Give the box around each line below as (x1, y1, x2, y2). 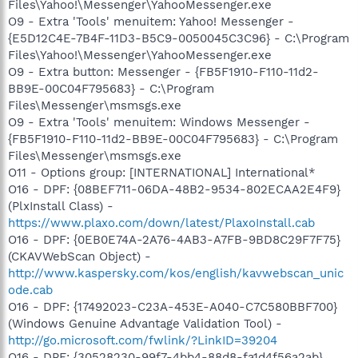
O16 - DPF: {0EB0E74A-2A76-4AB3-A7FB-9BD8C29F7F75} (8, 232, 340, 247)
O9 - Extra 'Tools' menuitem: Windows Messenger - (8, 114, 310, 129)
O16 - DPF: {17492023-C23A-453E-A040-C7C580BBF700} (8, 299, 337, 314)
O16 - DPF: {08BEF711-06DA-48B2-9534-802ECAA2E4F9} (8, 181, 340, 197)
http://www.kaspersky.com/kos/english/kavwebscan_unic (8, 265, 344, 280)
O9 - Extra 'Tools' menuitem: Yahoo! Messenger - (8, 14, 294, 29)
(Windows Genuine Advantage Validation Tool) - (8, 316, 282, 331)
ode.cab (8, 282, 53, 297)
